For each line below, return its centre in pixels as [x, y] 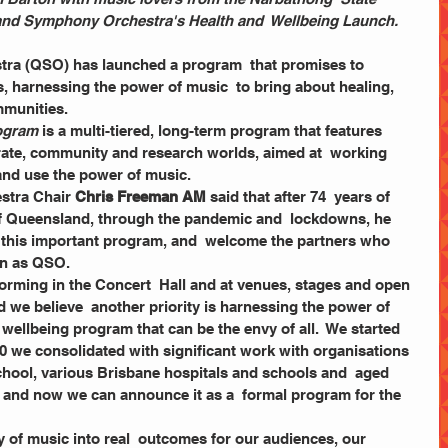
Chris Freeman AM [138, 196]
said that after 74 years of [300, 196]
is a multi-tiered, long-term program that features [214, 130]
